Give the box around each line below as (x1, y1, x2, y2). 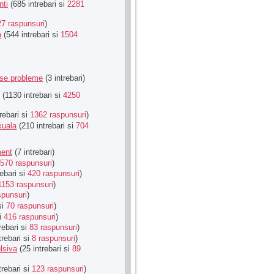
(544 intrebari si (1, 29, 61, 39)
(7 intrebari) (12, 147, 54, 157)
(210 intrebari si (17, 121, 76, 131)
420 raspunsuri (28, 169, 80, 179)
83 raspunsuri (29, 223, 77, 232)
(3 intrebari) (43, 73, 85, 83)
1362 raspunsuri (30, 110, 86, 120)
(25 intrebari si (17, 244, 72, 254)
